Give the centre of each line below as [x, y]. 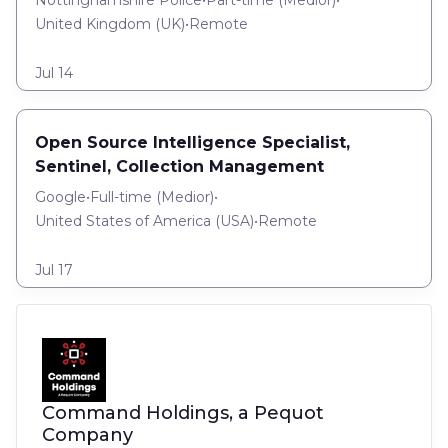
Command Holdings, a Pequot [183, 413]
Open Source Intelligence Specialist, [192, 142]
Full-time [121, 197]
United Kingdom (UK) [110, 24]
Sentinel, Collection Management [179, 166]
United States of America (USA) [144, 221]
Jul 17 [54, 270]
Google [60, 197]
